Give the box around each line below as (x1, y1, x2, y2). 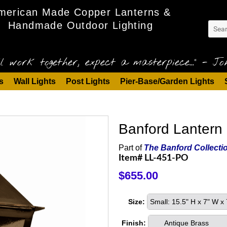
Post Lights (65, 77, 110, 86)
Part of (119, 143, 144, 152)
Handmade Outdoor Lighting (8, 20, 153, 31)
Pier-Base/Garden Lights (120, 77, 214, 86)
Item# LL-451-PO (119, 154, 188, 163)
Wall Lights (13, 77, 56, 86)
